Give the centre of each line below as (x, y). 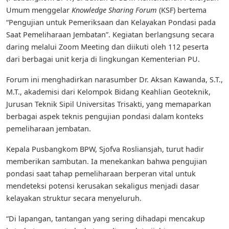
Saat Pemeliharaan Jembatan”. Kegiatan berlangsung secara (110, 35)
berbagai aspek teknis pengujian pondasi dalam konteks (105, 117)
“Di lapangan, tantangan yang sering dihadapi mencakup (106, 219)
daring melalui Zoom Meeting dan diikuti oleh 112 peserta (107, 47)
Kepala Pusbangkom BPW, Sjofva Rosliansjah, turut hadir (105, 149)
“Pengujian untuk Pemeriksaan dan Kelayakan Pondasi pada (111, 22)
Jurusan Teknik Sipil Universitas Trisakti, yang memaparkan (109, 104)
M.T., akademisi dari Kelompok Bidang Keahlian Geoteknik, (108, 92)
